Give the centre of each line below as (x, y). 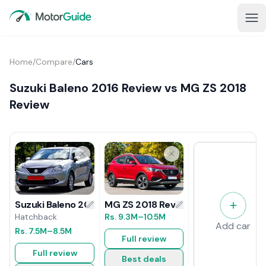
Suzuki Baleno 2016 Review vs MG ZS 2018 (128, 88)
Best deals (144, 259)
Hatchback (36, 217)
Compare (54, 62)
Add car (233, 226)
